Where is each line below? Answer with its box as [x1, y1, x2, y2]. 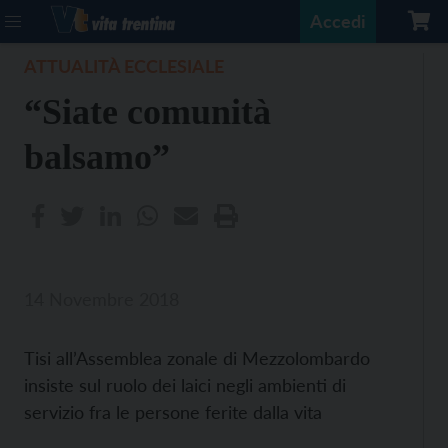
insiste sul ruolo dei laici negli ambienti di [24, 374, 346, 396]
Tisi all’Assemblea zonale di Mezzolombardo [24, 347, 370, 369]
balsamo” [24, 137, 170, 177]
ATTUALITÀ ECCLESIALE [24, 55, 224, 77]
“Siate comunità [24, 92, 271, 132]
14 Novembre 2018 [24, 288, 179, 310]
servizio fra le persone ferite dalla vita [24, 401, 322, 423]
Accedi [310, 10, 366, 32]
